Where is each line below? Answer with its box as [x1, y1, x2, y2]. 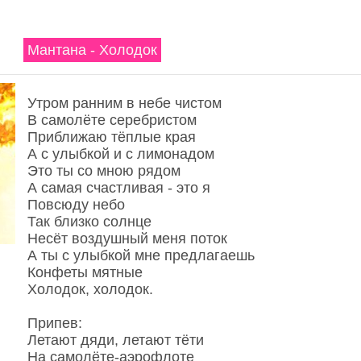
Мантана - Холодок [27, 42, 157, 58]
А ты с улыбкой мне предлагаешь [27, 247, 255, 263]
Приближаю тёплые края [27, 129, 196, 145]
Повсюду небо [27, 197, 125, 213]
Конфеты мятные [27, 264, 143, 280]
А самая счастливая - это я [27, 180, 210, 196]
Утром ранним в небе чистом [27, 95, 222, 111]
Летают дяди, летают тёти [27, 332, 204, 348]
